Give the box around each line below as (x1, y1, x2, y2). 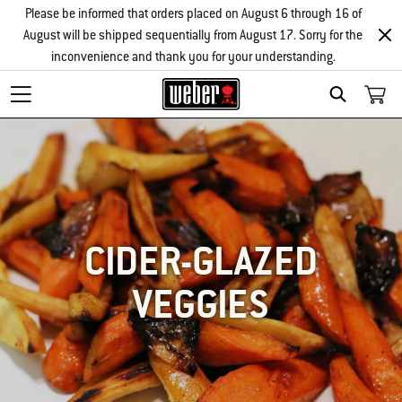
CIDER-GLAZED (84, 236, 318, 286)
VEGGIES (133, 279, 269, 329)
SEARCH (341, 107, 396, 123)
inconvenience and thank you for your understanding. (50, 48, 336, 65)
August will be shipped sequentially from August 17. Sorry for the (23, 27, 363, 43)
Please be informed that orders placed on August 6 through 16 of (24, 5, 362, 22)
